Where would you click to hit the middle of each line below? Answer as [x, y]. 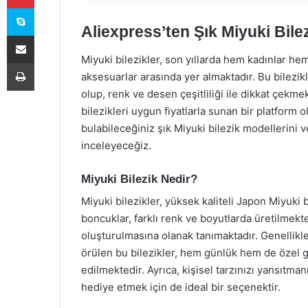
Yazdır [47, 63]
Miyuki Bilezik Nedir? [139, 179]
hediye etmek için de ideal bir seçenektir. [181, 287]
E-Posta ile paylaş [47, 35]
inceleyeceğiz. [116, 145]
